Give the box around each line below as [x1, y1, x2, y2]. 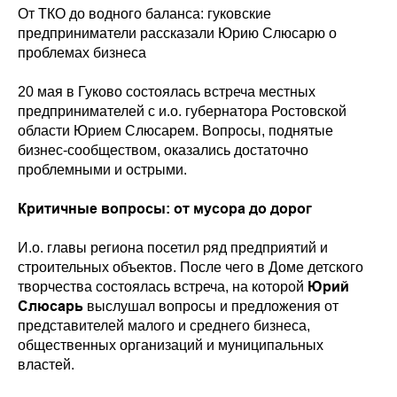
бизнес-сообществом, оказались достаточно [18, 142, 308, 158]
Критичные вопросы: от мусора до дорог [18, 199, 312, 217]
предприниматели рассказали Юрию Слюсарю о [18, 25, 337, 41]
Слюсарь [18, 297, 83, 315]
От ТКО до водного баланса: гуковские [18, 5, 271, 21]
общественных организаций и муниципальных [18, 337, 323, 353]
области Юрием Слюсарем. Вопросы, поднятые [18, 122, 333, 138]
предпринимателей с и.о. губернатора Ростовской [18, 103, 346, 119]
